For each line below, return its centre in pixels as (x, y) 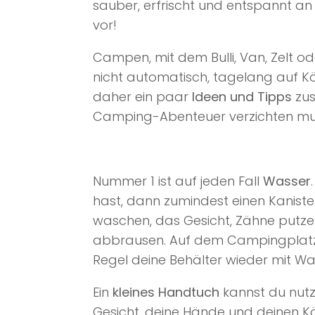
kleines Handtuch (166, 292)
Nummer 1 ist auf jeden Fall (178, 181)
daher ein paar (142, 97)
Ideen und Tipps (242, 97)
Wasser (287, 181)
